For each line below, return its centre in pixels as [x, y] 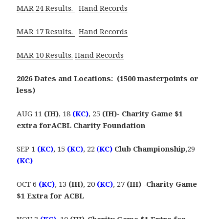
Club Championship [150, 149]
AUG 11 [31, 114]
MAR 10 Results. [45, 55]
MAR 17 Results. [46, 32]
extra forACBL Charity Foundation [81, 125]
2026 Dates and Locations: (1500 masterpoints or [108, 78]
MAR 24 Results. [46, 8]
